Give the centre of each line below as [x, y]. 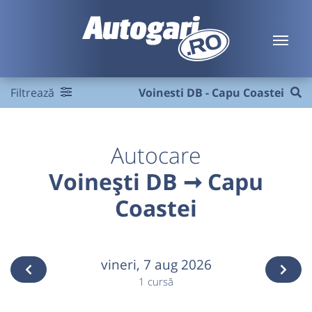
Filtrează [34, 93]
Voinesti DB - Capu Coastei [211, 93]
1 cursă [156, 282]
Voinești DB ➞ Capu [156, 181]
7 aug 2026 [177, 264]
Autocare [156, 155]
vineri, [122, 264]
